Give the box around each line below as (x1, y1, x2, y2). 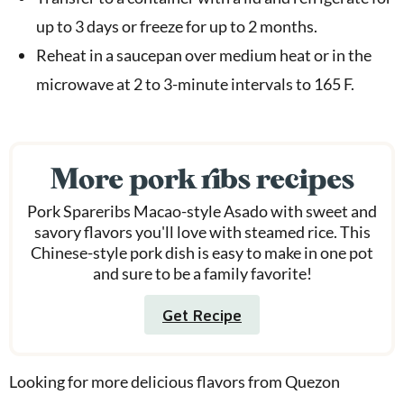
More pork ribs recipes (50, 161, 354, 196)
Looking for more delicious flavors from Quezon (9, 371, 340, 391)
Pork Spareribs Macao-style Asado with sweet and (27, 200, 377, 221)
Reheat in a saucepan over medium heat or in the (36, 44, 372, 65)
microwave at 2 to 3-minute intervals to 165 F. (36, 73, 354, 94)
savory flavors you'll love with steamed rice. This (33, 221, 371, 242)
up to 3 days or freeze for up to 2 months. (36, 15, 317, 36)
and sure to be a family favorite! (92, 262, 312, 283)
